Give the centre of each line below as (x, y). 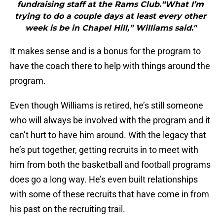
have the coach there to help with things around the (110, 66)
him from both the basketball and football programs (110, 165)
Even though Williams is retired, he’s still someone (107, 106)
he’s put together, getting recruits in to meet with (104, 150)
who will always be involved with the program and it (110, 120)
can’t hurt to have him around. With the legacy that (108, 135)
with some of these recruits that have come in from (110, 194)
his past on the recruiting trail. (68, 209)
